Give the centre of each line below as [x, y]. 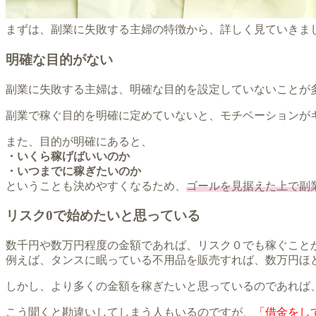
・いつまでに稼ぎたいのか [73, 171]
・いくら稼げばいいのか [68, 156]
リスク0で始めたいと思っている [103, 216]
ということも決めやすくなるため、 [96, 186]
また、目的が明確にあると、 [79, 141]
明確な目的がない [59, 59]
